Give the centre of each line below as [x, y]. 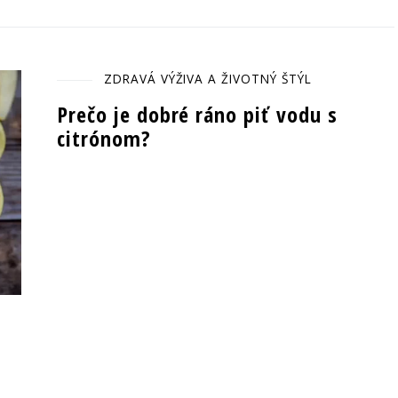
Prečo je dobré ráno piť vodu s [197, 114]
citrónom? [104, 138]
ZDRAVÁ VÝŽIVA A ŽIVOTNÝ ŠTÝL [207, 79]
